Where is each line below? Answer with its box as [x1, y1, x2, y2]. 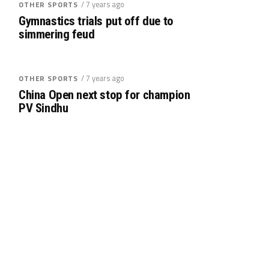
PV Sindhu [19, 101, 68, 115]
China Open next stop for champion [19, 88, 190, 102]
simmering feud [19, 27, 95, 41]
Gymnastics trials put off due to [19, 14, 174, 28]
